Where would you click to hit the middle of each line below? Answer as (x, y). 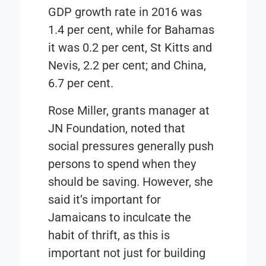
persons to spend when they (122, 164)
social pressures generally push (131, 146)
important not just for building (127, 253)
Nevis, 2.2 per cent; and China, (127, 66)
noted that (157, 129)
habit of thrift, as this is (109, 235)
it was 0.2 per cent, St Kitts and (130, 48)
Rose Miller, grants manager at (129, 111)
